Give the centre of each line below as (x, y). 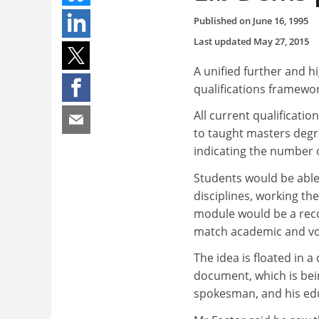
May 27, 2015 (281, 41)
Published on (223, 20)
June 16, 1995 (281, 20)
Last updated (224, 41)
